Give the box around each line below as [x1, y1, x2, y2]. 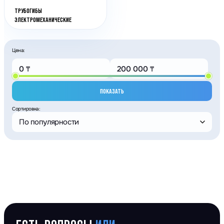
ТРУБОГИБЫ [14, 6, 42, 14]
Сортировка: [12, 105, 40, 112]
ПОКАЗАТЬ [100, 86, 124, 95]
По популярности [19, 117, 79, 127]
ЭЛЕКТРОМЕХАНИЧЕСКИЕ [14, 15, 71, 23]
